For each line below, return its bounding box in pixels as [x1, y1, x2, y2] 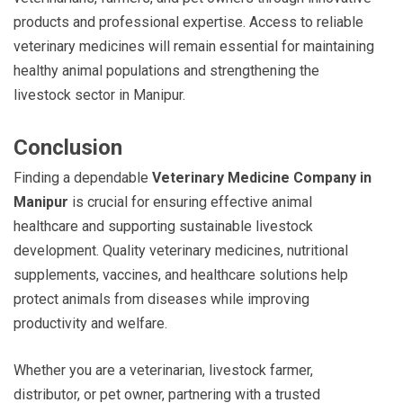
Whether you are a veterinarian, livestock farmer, [13, 361, 313, 379]
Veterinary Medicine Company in [152, 168, 372, 186]
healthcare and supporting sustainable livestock [13, 217, 313, 235]
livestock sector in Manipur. [13, 85, 185, 103]
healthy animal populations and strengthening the [13, 61, 319, 79]
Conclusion [13, 134, 122, 160]
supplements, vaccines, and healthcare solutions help [13, 265, 348, 283]
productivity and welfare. [13, 314, 167, 332]
